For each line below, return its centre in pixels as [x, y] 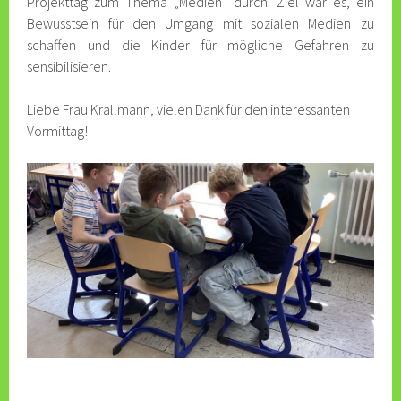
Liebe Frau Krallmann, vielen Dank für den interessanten [189, 109]
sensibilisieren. [69, 66]
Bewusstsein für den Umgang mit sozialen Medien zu [200, 23]
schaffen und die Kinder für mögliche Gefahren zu [200, 45]
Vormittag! [58, 131]
